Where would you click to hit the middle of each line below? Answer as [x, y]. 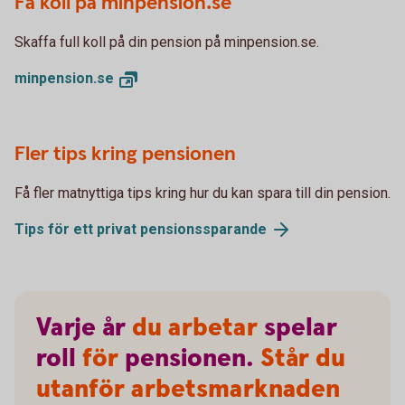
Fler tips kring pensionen [125, 154]
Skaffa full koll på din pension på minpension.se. [167, 42]
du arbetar [195, 329]
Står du [300, 359]
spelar [301, 329]
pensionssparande [203, 229]
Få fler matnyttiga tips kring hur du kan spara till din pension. [202, 193]
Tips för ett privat [77, 229]
